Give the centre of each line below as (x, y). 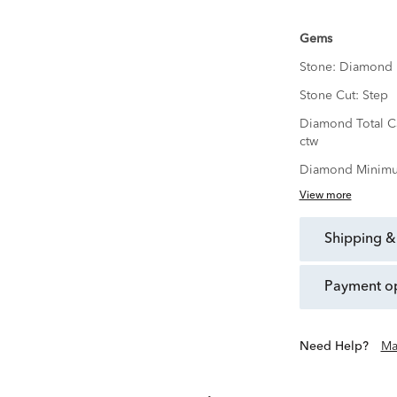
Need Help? (339, 347)
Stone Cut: (331, 96)
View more (325, 196)
